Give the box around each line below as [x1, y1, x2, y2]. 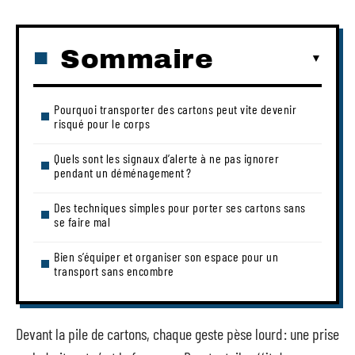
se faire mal [54, 213, 110, 229]
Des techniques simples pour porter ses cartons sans [54, 199, 306, 215]
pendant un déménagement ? [54, 164, 192, 180]
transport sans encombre [54, 262, 174, 278]
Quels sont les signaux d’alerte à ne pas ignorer [54, 150, 279, 166]
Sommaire [60, 44, 213, 74]
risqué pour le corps [54, 115, 150, 131]
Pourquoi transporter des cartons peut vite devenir [54, 101, 296, 116]
